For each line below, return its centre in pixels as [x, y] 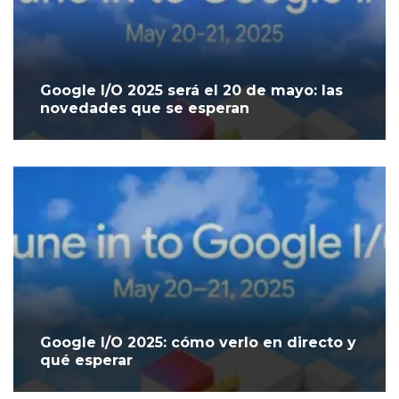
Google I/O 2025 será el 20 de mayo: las [191, 91]
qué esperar [86, 361]
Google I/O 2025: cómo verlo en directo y [198, 343]
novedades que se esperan [145, 109]
